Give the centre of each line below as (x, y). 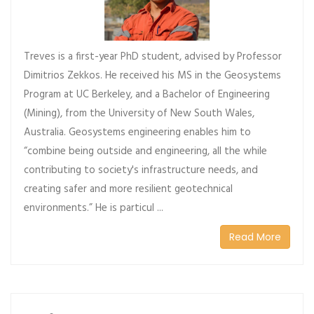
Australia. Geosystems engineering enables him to (137, 133)
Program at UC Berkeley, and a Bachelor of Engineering (147, 95)
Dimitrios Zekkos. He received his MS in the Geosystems (152, 76)
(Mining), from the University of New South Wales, (139, 114)
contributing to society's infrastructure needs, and (141, 171)
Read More (255, 237)
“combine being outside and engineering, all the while (145, 152)
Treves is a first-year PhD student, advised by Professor (153, 57)
